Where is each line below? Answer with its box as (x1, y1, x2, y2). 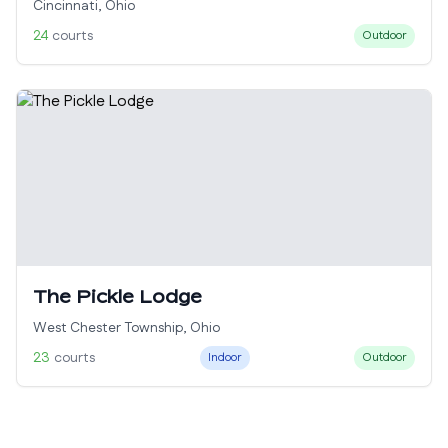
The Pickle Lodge (33, 285, 202, 307)
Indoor (207, 349, 242, 366)
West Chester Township (33, 318, 183, 338)
